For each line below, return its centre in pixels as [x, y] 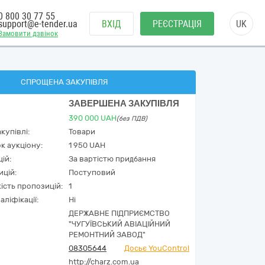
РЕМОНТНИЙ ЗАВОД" [107, 235]
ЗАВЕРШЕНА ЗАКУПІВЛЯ [124, 104]
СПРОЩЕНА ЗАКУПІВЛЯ [64, 82]
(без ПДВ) [132, 119]
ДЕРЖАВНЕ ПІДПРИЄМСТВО [119, 213]
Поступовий [92, 172]
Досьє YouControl [157, 248]
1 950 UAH [87, 145]
